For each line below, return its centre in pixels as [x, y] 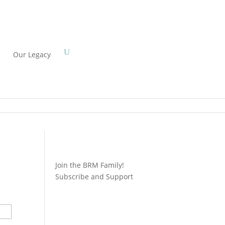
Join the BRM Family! [90, 165]
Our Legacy [32, 54]
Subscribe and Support [94, 176]
